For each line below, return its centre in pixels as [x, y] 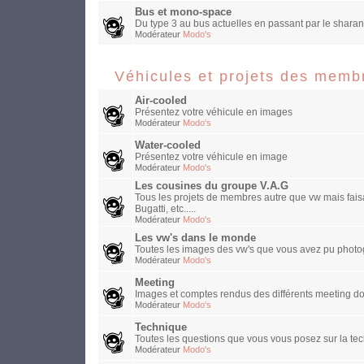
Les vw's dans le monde [195, 238]
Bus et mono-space [183, 13]
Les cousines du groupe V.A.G [212, 186]
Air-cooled [161, 101]
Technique [161, 328]
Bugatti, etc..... [165, 209]
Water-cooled [168, 146]
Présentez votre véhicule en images [214, 113]
